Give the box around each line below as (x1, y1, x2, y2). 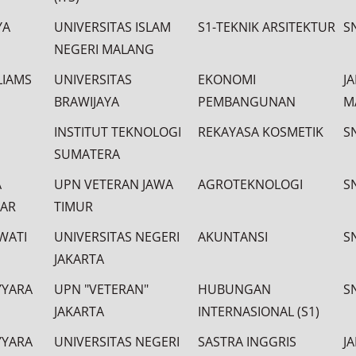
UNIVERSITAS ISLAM (54, 18, 171, 36)
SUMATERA (54, 145, 120, 163)
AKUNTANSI (198, 228, 268, 246)
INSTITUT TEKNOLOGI (54, 123, 181, 141)
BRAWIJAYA (54, 93, 119, 110)
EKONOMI (198, 71, 256, 88)
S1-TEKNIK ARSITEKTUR (198, 18, 335, 36)
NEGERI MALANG (54, 41, 154, 58)
